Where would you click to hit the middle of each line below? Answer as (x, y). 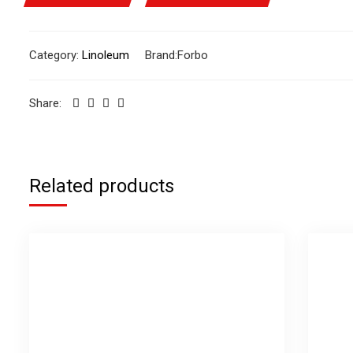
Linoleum (106, 55)
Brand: (161, 55)
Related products (102, 186)
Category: (56, 55)
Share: (45, 103)
